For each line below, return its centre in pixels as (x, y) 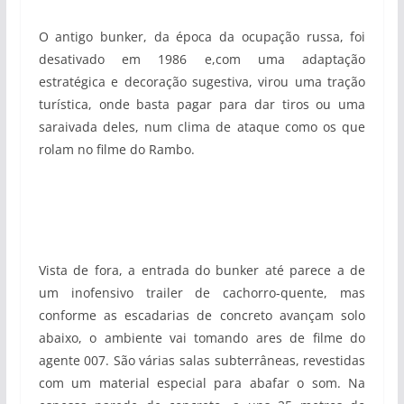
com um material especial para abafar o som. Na (202, 383)
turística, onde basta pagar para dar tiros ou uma (202, 104)
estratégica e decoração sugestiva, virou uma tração (202, 82)
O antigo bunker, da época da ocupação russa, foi (202, 37)
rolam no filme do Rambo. (116, 149)
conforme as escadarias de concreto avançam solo (202, 315)
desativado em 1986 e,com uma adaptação (202, 59)
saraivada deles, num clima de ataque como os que (202, 127)
